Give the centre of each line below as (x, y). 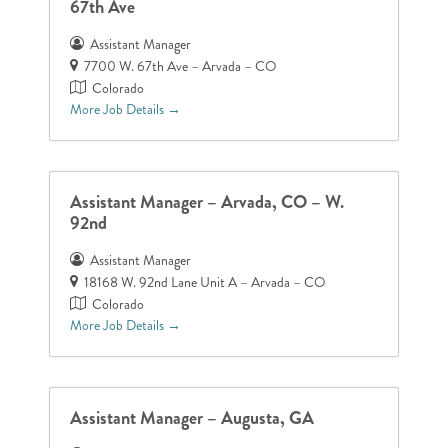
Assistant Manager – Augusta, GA (192, 417)
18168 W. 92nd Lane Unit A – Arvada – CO (205, 282)
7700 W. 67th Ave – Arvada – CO (181, 66)
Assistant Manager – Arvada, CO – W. (207, 201)
